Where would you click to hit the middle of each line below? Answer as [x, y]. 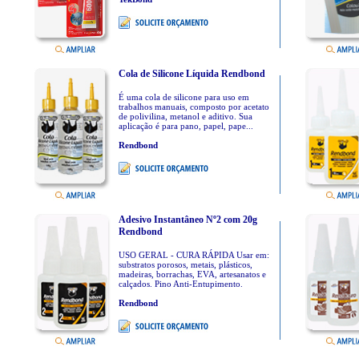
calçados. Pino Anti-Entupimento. [180, 284]
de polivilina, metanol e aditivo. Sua [185, 116]
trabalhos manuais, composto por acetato [194, 107]
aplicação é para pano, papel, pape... [186, 126]
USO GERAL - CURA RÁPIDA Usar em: [194, 255]
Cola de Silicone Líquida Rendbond [192, 74]
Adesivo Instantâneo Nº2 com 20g [188, 220]
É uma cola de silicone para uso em [184, 97]
